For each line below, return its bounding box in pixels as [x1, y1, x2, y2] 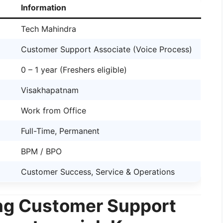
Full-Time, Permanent [21, 125, 100, 136]
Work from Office [21, 105, 86, 115]
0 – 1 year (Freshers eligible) [21, 64, 127, 75]
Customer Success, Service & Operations [21, 166, 175, 177]
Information [21, 2, 66, 12]
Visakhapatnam [21, 85, 79, 95]
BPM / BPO [21, 146, 62, 156]
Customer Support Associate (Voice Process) [21, 44, 192, 54]
